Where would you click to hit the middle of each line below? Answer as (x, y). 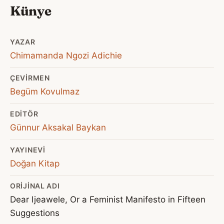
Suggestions (35, 212)
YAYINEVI (28, 149)
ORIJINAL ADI (35, 185)
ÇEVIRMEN (30, 77)
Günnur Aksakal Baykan (58, 127)
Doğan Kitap (35, 163)
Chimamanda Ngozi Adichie (66, 55)
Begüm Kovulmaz (45, 91)
